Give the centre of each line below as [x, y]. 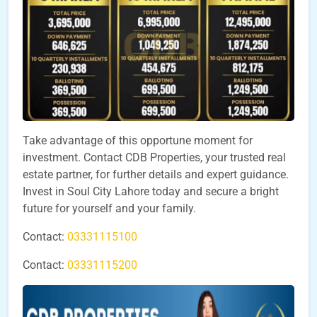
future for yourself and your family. [109, 208]
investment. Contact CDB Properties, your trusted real [154, 157]
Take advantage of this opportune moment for [138, 140]
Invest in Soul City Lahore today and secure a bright [151, 191]
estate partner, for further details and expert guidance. [156, 174]
